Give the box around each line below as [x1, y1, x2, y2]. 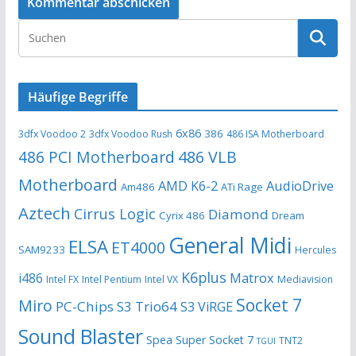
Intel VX [144, 272, 178, 286]
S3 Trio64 [116, 296, 177, 315]
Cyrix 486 [158, 207, 205, 222]
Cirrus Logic [73, 203, 156, 223]
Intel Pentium [81, 272, 141, 286]
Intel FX [45, 272, 79, 286]
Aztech [17, 201, 71, 224]
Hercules [294, 242, 336, 257]
